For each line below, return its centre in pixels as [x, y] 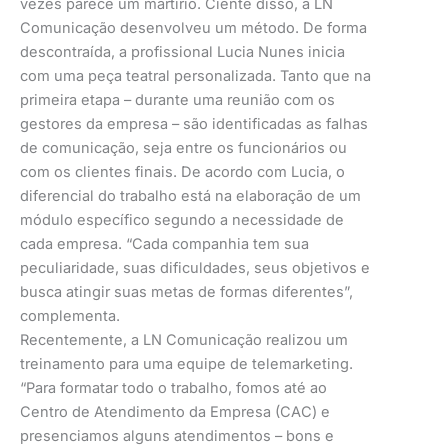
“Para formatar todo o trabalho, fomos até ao [173, 387]
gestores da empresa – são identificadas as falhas [194, 123]
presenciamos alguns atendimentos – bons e [177, 435]
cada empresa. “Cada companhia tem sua [164, 243]
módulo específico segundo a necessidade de [182, 219]
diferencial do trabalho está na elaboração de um [190, 195]
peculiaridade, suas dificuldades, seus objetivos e [195, 267]
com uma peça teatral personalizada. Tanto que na [195, 75]
